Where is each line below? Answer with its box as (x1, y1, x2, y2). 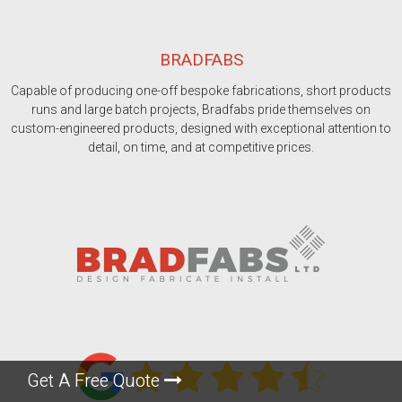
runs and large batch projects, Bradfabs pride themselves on (31, 101, 371, 117)
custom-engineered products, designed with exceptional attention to (11, 120, 391, 135)
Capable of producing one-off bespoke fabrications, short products (11, 83, 391, 98)
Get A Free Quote (27, 368, 164, 394)
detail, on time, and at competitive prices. (88, 139, 314, 154)
